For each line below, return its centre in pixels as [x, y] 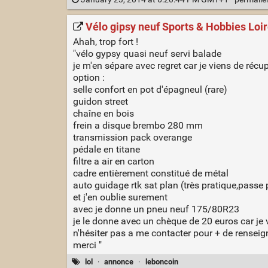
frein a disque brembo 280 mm [138, 125]
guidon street [100, 101]
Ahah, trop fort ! [105, 41]
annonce [119, 261]
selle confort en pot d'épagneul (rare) [150, 89]
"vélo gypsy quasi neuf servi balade [147, 53]
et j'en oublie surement [120, 197]
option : [89, 77]
